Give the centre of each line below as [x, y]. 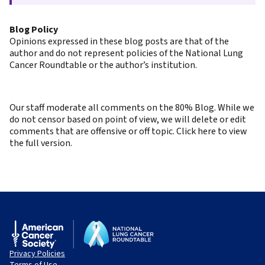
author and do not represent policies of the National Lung [126, 53]
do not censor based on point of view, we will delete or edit [128, 119]
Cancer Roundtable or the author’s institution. [103, 65]
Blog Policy [34, 30]
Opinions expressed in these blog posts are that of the [119, 41]
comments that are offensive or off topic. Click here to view [128, 131]
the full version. [41, 143]
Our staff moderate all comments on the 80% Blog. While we [132, 108]
